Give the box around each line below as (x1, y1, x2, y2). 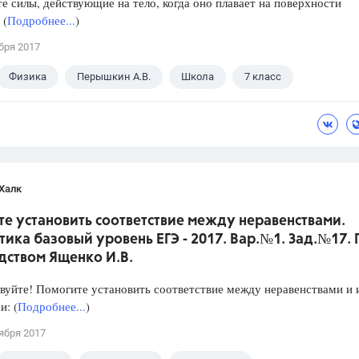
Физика (9, 71, 46, 83)
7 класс (244, 71, 281, 83)
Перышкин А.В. (77, 71, 151, 83)
